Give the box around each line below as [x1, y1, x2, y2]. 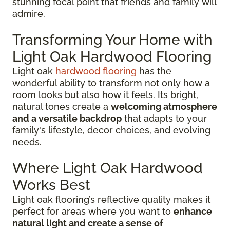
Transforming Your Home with [12, 31, 213, 48]
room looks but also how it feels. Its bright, [12, 89, 198, 100]
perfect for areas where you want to [12, 205, 174, 217]
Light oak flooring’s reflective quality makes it [12, 194, 210, 205]
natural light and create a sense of [12, 217, 163, 228]
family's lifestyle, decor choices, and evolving [12, 124, 210, 136]
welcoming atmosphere [111, 101, 217, 112]
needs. [12, 136, 42, 147]
